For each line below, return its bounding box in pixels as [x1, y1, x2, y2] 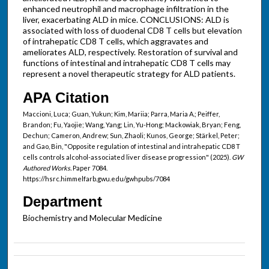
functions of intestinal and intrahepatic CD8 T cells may [22, 58, 231, 68]
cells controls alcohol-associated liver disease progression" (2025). [22, 153, 232, 161]
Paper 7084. [71, 163, 107, 172]
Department [22, 193, 102, 210]
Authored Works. [22, 163, 71, 172]
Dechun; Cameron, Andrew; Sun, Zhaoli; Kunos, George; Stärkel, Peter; [22, 131, 240, 139]
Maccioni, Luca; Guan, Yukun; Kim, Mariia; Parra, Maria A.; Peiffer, [22, 109, 220, 118]
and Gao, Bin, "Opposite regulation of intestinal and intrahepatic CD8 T [22, 142, 240, 150]
